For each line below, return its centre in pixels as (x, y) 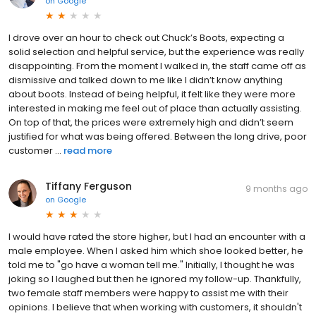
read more (88, 151)
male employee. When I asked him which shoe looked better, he (156, 251)
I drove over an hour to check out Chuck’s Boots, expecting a (146, 38)
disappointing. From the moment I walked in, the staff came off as (157, 66)
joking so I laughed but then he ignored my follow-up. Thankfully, (155, 279)
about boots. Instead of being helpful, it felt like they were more (152, 95)
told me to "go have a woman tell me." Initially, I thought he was (152, 265)
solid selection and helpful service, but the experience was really (156, 52)
